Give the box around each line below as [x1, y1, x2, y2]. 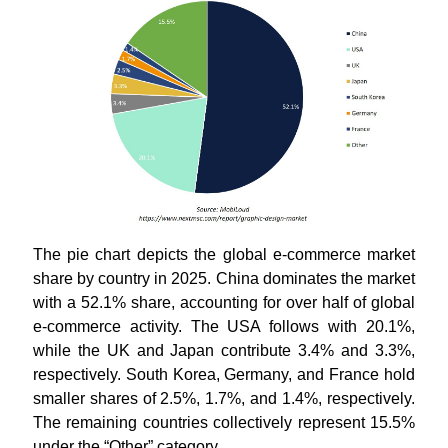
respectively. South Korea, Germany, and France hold [32, 366, 416, 384]
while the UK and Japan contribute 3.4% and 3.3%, [32, 342, 416, 360]
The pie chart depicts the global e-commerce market [32, 246, 416, 264]
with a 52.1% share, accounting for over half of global [32, 294, 416, 312]
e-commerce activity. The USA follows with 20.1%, [32, 318, 416, 336]
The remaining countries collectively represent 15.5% [32, 414, 416, 432]
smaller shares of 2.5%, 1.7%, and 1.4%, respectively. [32, 390, 416, 408]
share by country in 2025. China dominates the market [32, 270, 416, 288]
